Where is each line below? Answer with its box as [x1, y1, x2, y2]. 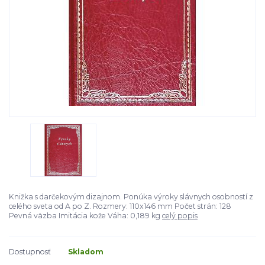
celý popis [162, 211, 198, 221]
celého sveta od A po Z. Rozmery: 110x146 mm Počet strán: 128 [9, 202, 231, 211]
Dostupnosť [9, 247, 51, 257]
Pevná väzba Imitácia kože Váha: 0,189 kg [9, 211, 162, 221]
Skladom [68, 247, 104, 257]
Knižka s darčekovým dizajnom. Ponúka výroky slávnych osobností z [9, 192, 253, 202]
